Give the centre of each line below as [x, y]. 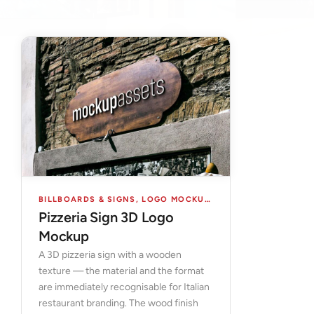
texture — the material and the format [121, 271]
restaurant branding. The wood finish [118, 303]
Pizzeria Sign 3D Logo [106, 217]
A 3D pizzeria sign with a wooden [110, 254]
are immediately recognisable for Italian [124, 287]
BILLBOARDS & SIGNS [87, 199]
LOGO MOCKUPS [173, 199]
